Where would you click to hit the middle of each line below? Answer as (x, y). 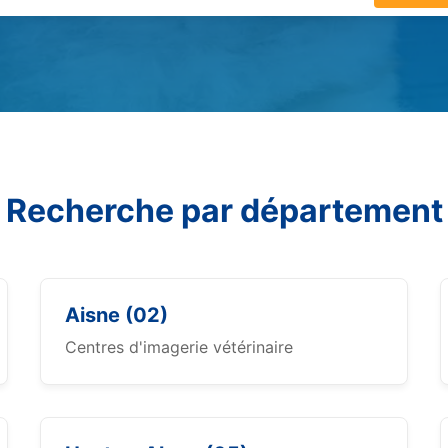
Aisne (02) (116, 315)
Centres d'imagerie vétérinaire (179, 347)
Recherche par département (224, 210)
